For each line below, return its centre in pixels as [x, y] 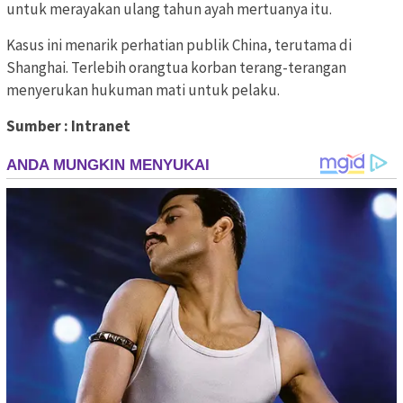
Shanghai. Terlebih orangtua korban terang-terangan [176, 68]
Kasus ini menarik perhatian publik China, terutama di [179, 45]
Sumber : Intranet [68, 126]
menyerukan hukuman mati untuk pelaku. [143, 90]
